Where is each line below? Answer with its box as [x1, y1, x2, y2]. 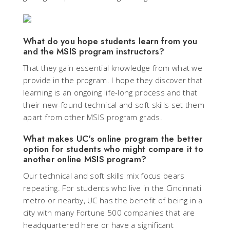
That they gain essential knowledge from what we [23, 63, 203, 73]
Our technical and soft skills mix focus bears [23, 170, 185, 181]
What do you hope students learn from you [23, 35, 197, 48]
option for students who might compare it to [23, 143, 203, 156]
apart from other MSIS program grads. [23, 112, 162, 123]
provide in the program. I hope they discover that [23, 75, 203, 86]
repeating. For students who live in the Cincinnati [23, 183, 201, 194]
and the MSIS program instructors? [23, 45, 165, 58]
